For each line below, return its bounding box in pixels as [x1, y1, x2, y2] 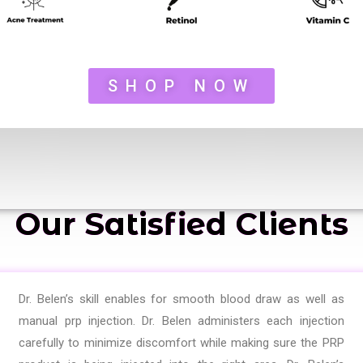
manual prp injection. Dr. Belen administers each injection [19, 314, 344, 329]
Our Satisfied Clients [15, 205, 348, 244]
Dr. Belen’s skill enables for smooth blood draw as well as [19, 292, 344, 307]
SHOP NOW [108, 76, 255, 96]
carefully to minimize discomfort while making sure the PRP [19, 335, 344, 351]
